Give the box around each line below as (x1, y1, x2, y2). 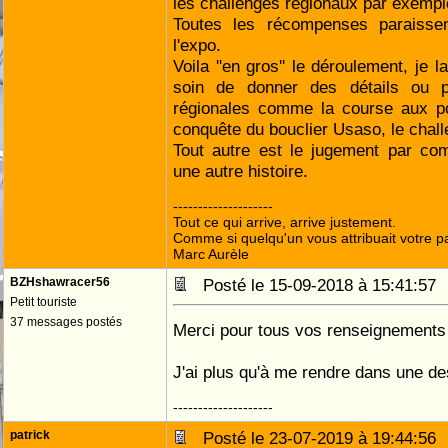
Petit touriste (10, 295, 77, 309)
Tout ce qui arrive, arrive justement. (173, 214, 396, 230)
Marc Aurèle (173, 246, 249, 262)
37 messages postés (10, 315, 122, 329)
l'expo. (173, 35, 221, 55)
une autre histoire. (173, 161, 308, 181)
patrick (10, 428, 50, 442)
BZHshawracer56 (10, 275, 110, 289)
